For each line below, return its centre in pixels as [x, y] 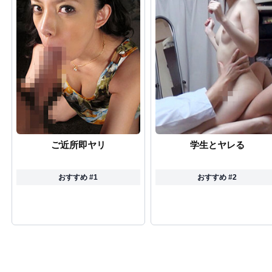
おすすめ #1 [78, 177]
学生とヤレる [217, 144]
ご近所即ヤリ [78, 144]
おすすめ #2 [217, 177]
